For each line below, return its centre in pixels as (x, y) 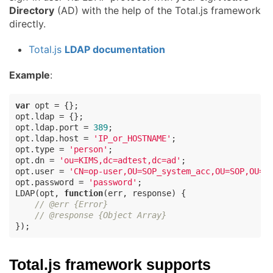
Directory (32, 10)
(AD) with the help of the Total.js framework (158, 10)
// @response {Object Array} (101, 215)
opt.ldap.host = (54, 138)
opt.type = (42, 149)
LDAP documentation (115, 49)
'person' (88, 149)
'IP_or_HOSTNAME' (132, 138)
